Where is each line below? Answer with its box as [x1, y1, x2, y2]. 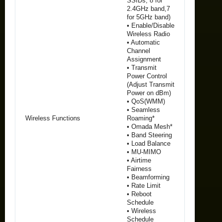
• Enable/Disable [127, 21, 174, 29]
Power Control [127, 72, 167, 80]
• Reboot [127, 190, 152, 198]
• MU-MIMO [127, 148, 161, 156]
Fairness [127, 165, 152, 172]
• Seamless [127, 106, 160, 113]
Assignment [127, 55, 161, 63]
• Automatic [127, 38, 160, 46]
